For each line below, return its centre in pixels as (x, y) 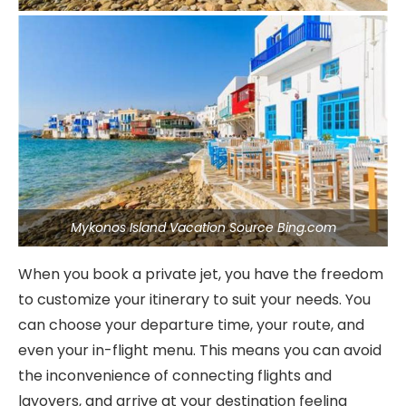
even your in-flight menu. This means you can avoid (200, 350)
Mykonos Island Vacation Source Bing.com (203, 227)
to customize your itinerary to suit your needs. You (194, 300)
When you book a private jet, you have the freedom (201, 274)
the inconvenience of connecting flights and (175, 376)
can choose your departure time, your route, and (191, 325)
